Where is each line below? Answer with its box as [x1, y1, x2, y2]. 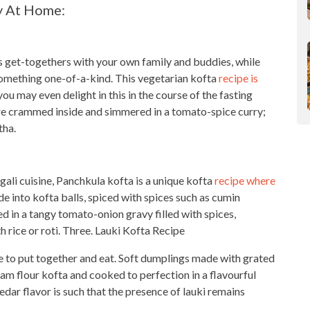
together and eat [36, 251, 114, 264]
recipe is [219, 71, 258, 84]
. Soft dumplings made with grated [114, 251, 275, 264]
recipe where [215, 174, 275, 187]
